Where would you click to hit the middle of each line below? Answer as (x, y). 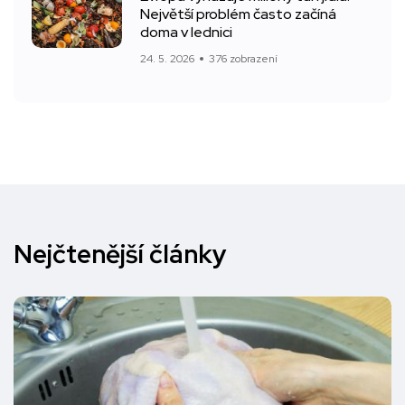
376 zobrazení (243, 59)
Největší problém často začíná (238, 14)
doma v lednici (186, 32)
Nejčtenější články (120, 254)
